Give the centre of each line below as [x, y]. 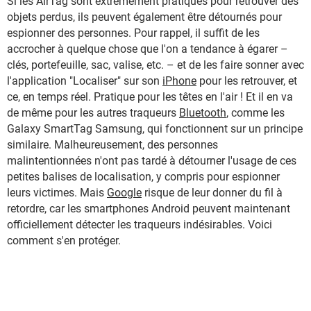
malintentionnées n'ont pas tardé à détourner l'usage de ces [152, 161]
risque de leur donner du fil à [212, 193]
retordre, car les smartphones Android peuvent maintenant [149, 209]
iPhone [179, 81]
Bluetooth [203, 113]
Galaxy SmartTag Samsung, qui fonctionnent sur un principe [155, 129]
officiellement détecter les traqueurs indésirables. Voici [140, 225]
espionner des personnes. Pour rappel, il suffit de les [133, 33]
